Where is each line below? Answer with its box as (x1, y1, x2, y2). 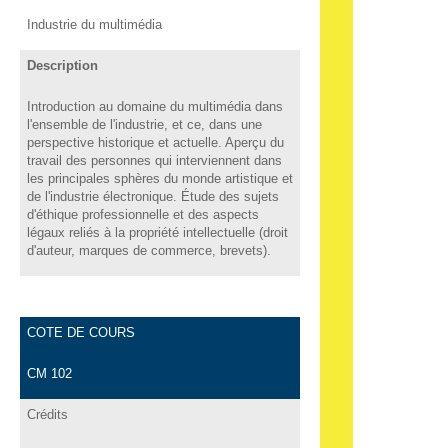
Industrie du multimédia (26, 16, 162, 32)
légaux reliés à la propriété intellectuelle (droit (26, 224, 288, 240)
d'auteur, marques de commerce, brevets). (26, 242, 271, 258)
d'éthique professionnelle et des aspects (26, 206, 259, 222)
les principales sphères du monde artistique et (26, 170, 293, 186)
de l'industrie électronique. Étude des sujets (26, 188, 279, 204)
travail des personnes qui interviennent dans (26, 152, 282, 168)
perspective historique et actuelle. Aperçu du (26, 134, 284, 150)
